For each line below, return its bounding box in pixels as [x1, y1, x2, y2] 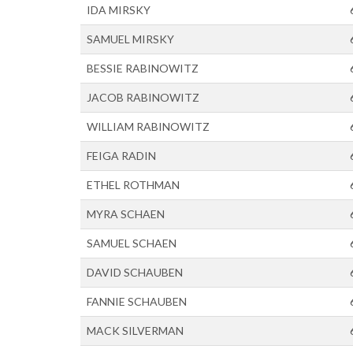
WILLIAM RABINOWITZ [87, 120, 210, 133]
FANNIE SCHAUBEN [87, 295, 187, 308]
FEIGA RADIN [87, 149, 156, 162]
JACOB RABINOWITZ [87, 91, 199, 104]
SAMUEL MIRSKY [87, 32, 174, 46]
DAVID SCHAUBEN [87, 266, 183, 279]
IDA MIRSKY [87, 3, 150, 17]
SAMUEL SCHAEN [87, 236, 176, 250]
